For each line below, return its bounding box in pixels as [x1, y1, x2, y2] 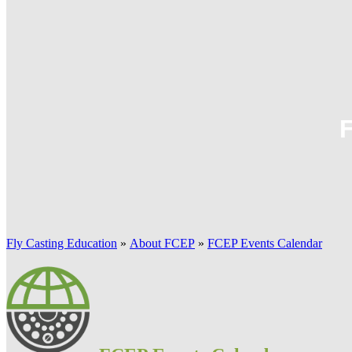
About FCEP [130, 236, 195, 250]
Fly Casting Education [6, 236, 117, 250]
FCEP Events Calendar [207, 236, 322, 250]
